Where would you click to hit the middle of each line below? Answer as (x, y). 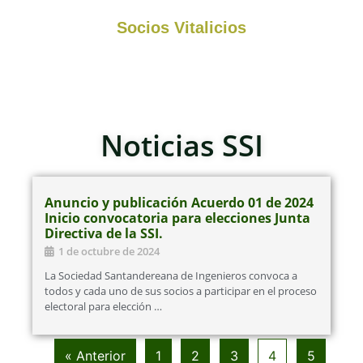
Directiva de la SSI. (104, 234)
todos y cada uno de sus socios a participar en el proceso (181, 291)
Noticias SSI (181, 146)
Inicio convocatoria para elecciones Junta (177, 218)
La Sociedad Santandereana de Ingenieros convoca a (171, 276)
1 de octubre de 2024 (109, 252)
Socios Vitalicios (181, 27)
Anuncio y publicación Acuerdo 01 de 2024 (179, 203)
